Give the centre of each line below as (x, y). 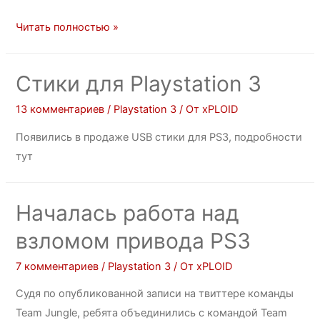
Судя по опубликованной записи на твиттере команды (155, 294)
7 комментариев (57, 266)
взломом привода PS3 (134, 240)
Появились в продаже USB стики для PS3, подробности (159, 137)
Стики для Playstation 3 (139, 84)
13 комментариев (60, 110)
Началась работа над (128, 212)
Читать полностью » (67, 27)
